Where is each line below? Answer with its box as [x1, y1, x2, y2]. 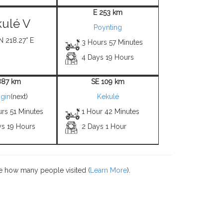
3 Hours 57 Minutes [82, 38, 143, 46]
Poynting [94, 23, 122, 31]
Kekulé [97, 93, 119, 101]
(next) [10, 93, 28, 101]
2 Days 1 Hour [82, 122, 127, 130]
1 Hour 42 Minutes [82, 108, 140, 115]
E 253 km [93, 8, 122, 16]
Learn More [90, 166, 127, 174]
